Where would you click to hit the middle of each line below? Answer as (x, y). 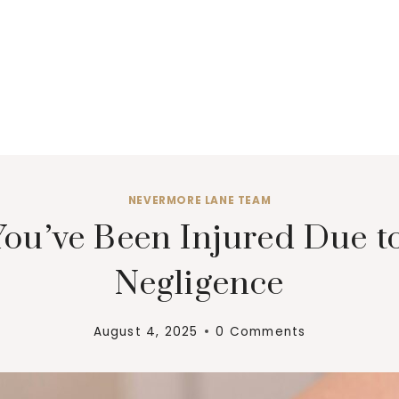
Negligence (199, 284)
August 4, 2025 (146, 331)
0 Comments (261, 331)
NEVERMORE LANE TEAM (199, 200)
